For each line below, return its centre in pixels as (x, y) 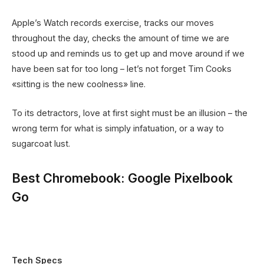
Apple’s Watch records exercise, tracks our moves (113, 23)
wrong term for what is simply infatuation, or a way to (118, 128)
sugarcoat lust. (41, 143)
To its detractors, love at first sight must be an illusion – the (130, 113)
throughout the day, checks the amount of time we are (121, 38)
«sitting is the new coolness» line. (79, 84)
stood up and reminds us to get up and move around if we (128, 54)
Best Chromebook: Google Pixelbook (122, 178)
